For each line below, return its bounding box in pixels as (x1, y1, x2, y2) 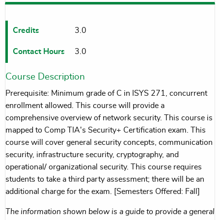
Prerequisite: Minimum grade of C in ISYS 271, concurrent (5, 89, 207, 97)
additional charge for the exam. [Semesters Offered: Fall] (5, 187, 200, 195)
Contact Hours (12, 47, 65, 55)
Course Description (5, 72, 85, 82)
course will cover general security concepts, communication (5, 138, 213, 146)
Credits (12, 26, 39, 34)
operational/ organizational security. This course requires (5, 163, 202, 171)
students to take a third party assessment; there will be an (5, 175, 204, 183)
